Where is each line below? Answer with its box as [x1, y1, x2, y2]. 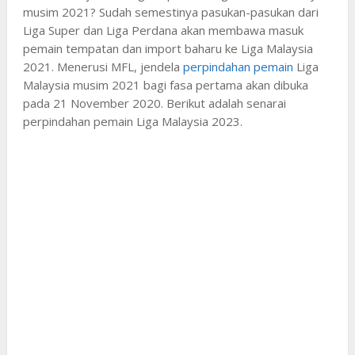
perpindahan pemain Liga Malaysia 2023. [22, 113, 242, 129]
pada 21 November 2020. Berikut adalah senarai [22, 94, 286, 111]
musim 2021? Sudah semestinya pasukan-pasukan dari [22, 3, 319, 20]
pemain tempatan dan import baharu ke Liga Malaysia [22, 40, 313, 56]
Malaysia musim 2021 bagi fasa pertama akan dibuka [22, 76, 308, 93]
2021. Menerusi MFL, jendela [22, 58, 183, 74]
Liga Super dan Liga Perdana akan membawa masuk [22, 21, 303, 38]
